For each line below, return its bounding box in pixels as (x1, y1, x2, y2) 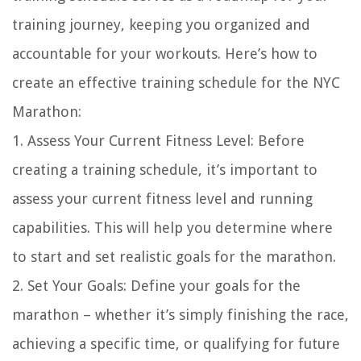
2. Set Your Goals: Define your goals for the (12, 277, 301, 295)
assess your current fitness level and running (12, 190, 313, 208)
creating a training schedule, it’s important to (12, 161, 317, 179)
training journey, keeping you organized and (12, 16, 310, 34)
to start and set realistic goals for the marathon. (12, 248, 336, 266)
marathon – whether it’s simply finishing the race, (12, 306, 349, 324)
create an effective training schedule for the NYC (12, 74, 340, 92)
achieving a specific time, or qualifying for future (12, 335, 340, 353)
